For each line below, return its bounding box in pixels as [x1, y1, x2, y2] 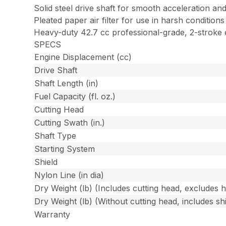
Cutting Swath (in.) [34, 117, 105, 128]
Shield [34, 156, 58, 167]
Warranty [34, 209, 71, 219]
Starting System [34, 143, 95, 154]
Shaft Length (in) [34, 78, 99, 88]
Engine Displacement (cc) [34, 51, 132, 62]
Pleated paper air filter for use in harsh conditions [34, 15, 225, 25]
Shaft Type [34, 130, 77, 141]
